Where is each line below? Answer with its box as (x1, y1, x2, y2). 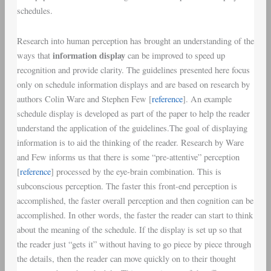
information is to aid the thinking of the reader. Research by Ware (16, 136, 244, 148)
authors (16, 93, 45, 105)
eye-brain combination (116, 165, 192, 177)
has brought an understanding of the (127, 34, 254, 47)
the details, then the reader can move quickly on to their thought (16, 252, 236, 264)
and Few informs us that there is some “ (16, 151, 155, 163)
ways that (16, 49, 53, 61)
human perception (66, 34, 128, 47)
